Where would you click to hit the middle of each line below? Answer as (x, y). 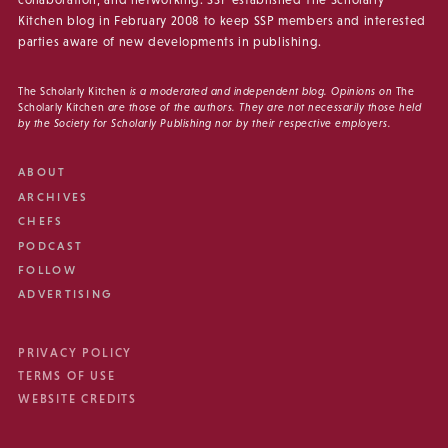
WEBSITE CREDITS (77, 398)
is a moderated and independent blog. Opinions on (261, 90)
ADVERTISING (65, 294)
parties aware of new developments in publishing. (170, 41)
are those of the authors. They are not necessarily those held (263, 106)
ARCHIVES (53, 196)
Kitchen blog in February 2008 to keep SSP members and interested (222, 20)
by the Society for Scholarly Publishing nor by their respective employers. (205, 122)
